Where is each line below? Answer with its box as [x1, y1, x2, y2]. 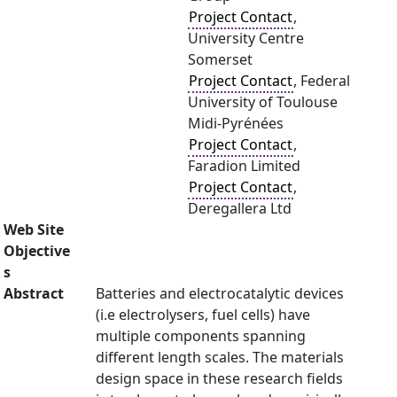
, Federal [293, 71, 350, 90]
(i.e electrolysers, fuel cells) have [96, 305, 310, 324]
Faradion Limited [188, 156, 300, 175]
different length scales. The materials [96, 347, 344, 367]
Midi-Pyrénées [188, 113, 284, 133]
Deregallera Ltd [188, 198, 292, 218]
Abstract [4, 284, 64, 303]
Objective [4, 241, 70, 261]
